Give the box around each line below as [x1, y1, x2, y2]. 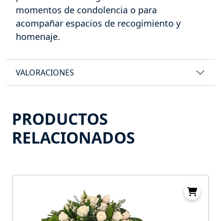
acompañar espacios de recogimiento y [16, 17, 181, 30]
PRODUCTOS [12, 108, 108, 130]
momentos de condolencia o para [16, 4, 157, 16]
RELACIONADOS [12, 127, 135, 148]
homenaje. [16, 31, 60, 43]
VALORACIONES [16, 67, 74, 78]
